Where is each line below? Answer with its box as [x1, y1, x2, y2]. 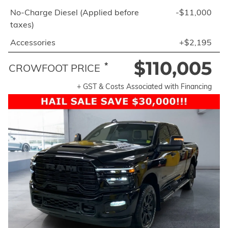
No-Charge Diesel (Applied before [10, 7, 139, 17]
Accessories [10, 37, 55, 47]
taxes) [10, 19, 34, 30]
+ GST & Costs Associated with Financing [77, 82, 212, 91]
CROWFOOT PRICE [9, 62, 100, 74]
